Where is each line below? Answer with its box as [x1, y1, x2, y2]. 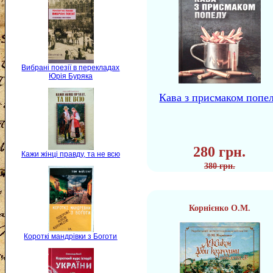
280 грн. [193, 144, 246, 160]
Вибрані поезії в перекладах [21, 63, 120, 72]
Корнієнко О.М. [189, 204, 250, 213]
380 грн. [204, 161, 235, 171]
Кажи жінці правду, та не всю [21, 149, 120, 158]
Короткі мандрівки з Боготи [24, 232, 118, 241]
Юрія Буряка [49, 71, 93, 80]
